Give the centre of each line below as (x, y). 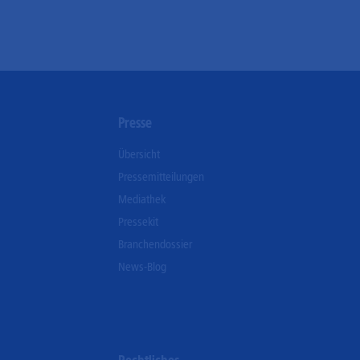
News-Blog (143, 266)
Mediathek (142, 199)
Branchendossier (155, 244)
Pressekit (139, 221)
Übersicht (139, 154)
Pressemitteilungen (162, 176)
